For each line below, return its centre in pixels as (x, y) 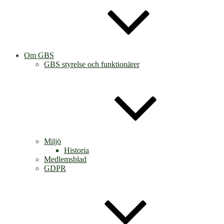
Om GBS (39, 55)
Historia (76, 150)
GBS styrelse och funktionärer (92, 64)
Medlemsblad (65, 159)
